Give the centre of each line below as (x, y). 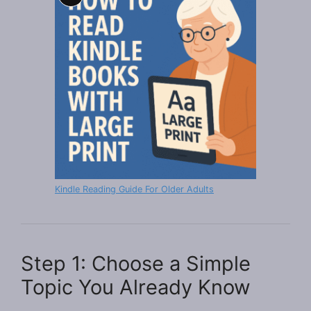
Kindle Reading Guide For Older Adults (134, 189)
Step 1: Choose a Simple (136, 263)
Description (101, 18)
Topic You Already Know (136, 287)
